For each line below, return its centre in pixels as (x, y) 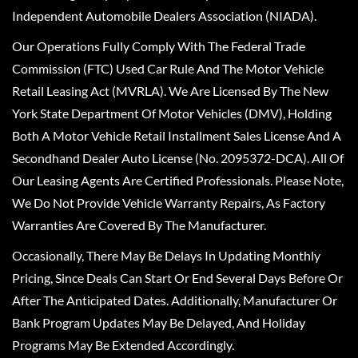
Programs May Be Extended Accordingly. (123, 345)
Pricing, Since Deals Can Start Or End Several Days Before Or (177, 278)
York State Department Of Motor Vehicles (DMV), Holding (172, 113)
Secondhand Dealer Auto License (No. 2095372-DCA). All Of (178, 158)
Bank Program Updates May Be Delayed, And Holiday (159, 322)
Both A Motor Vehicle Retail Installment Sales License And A (177, 135)
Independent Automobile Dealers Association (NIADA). (164, 16)
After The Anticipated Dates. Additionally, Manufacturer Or (175, 300)
